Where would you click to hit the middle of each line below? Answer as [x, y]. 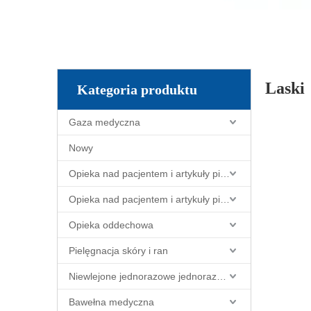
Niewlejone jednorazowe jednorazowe [221, 276]
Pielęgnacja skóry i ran [118, 251]
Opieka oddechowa [111, 225]
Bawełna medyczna [111, 302]
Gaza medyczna [104, 122]
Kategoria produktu [137, 90]
